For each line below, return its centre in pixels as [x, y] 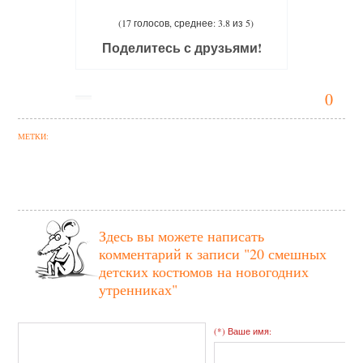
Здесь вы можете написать [182, 236]
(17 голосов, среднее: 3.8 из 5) [186, 23]
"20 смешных [286, 254]
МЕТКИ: [34, 137]
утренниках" [139, 290]
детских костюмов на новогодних [204, 272]
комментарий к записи [172, 254]
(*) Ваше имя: [243, 331]
